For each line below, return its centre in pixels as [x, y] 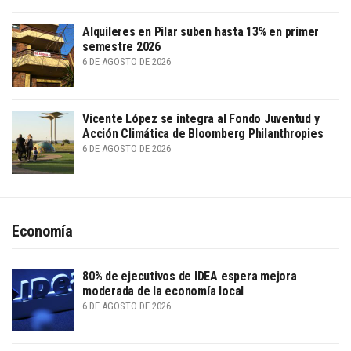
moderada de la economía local [163, 291]
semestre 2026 [121, 46]
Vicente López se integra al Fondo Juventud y [201, 118]
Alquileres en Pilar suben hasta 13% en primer [201, 31]
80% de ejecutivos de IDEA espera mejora [190, 276]
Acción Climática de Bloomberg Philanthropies [203, 133]
